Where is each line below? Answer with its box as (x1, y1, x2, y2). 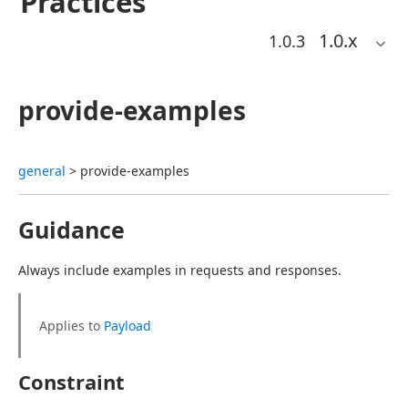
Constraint (18, 368, 125, 395)
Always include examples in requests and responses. (18, 261, 342, 279)
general (18, 162, 66, 179)
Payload (104, 317, 151, 334)
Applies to (39, 317, 104, 334)
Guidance (18, 214, 125, 245)
